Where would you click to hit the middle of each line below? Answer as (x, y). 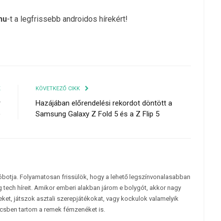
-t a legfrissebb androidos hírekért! (67, 19)
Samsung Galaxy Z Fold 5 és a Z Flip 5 (97, 114)
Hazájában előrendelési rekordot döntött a (104, 103)
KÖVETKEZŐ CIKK (58, 89)
